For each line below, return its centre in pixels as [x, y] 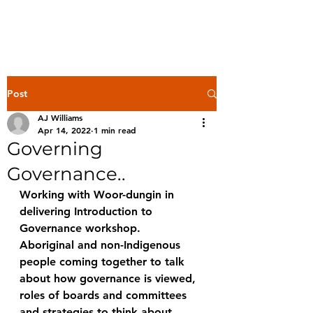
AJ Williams [60, 117]
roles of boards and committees [105, 295]
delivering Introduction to [88, 211]
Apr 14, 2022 [64, 130]
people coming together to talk [104, 262]
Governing [55, 149]
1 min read [115, 130]
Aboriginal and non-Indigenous [102, 245]
